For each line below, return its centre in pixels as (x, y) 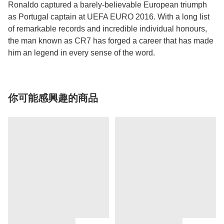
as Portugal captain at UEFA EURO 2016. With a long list (109, 17)
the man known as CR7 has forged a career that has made (111, 41)
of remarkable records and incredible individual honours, (107, 29)
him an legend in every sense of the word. (81, 53)
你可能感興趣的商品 (53, 98)
